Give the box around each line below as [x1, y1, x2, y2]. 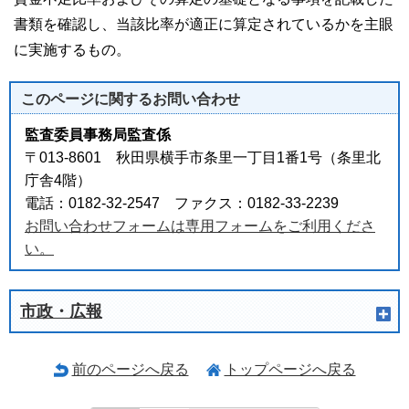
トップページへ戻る [224, 362, 356, 377]
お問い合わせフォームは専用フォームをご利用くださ [25, 218, 375, 234]
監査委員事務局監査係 [25, 127, 171, 142]
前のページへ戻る [71, 362, 189, 377]
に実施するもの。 [14, 42, 131, 58]
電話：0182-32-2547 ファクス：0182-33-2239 [25, 195, 339, 211]
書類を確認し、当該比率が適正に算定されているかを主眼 [14, 16, 393, 32]
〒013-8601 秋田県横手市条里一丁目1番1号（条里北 [25, 150, 381, 165]
